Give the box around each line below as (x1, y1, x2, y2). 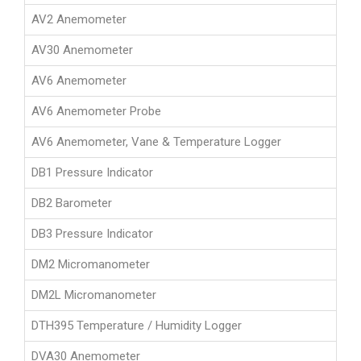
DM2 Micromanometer (31, 257, 150, 272)
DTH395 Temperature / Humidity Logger (31, 318, 242, 334)
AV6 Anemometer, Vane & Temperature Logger (31, 135, 281, 150)
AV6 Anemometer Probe (31, 104, 161, 119)
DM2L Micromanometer (31, 288, 156, 303)
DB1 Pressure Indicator (31, 165, 153, 180)
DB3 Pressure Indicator (31, 226, 153, 242)
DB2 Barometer (31, 196, 112, 211)
